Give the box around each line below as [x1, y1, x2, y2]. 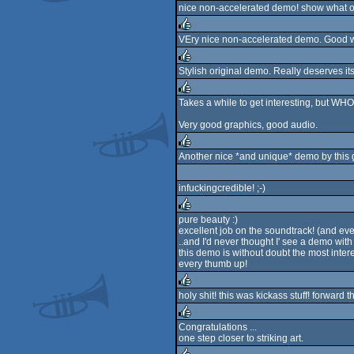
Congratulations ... [179, 322, 257, 333]
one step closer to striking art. [179, 333, 303, 344]
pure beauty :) [179, 214, 238, 225]
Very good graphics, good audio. [179, 119, 318, 130]
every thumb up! [179, 258, 247, 269]
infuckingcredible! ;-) [179, 183, 265, 194]
